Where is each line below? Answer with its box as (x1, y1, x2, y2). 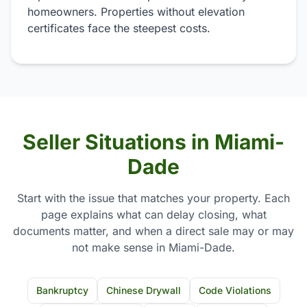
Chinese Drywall (106, 284, 181, 296)
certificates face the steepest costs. (27, 21, 210, 35)
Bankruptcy (36, 284, 88, 296)
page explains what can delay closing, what (40, 208, 267, 221)
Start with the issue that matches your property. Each (17, 191, 290, 205)
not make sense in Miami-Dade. (72, 241, 235, 254)
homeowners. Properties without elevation (27, 5, 245, 19)
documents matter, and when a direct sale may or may (13, 224, 294, 238)
